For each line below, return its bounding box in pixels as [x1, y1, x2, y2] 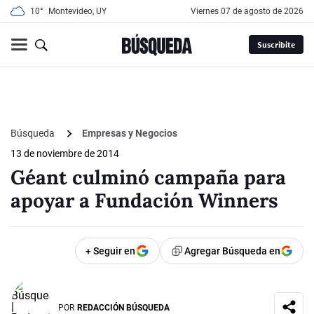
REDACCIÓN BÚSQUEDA [77, 302, 170, 313]
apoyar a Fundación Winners [11, 188, 278, 214]
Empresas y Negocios [82, 128, 177, 139]
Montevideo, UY [48, 6, 107, 16]
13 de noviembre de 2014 [11, 148, 119, 160]
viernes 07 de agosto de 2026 [196, 6, 303, 16]
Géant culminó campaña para [11, 165, 286, 191]
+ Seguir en [86, 245, 135, 257]
